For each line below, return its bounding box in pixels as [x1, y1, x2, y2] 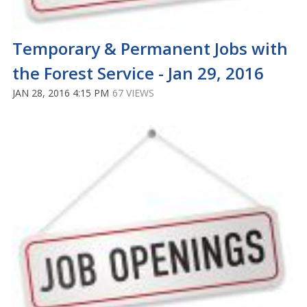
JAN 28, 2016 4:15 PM [12, 86, 109, 99]
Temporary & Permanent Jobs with [12, 36, 288, 60]
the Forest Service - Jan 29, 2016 [12, 61, 264, 84]
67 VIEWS [112, 86, 154, 99]
